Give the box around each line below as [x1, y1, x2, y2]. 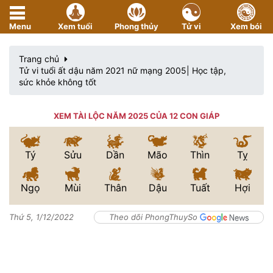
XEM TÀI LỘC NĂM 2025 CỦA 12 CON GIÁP [54, 111, 219, 121]
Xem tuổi [58, 21, 93, 31]
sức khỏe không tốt [19, 77, 96, 87]
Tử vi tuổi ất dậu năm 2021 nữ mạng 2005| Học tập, [19, 65, 226, 76]
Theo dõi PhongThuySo [109, 212, 200, 222]
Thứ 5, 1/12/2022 [9, 212, 74, 222]
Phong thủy [114, 21, 158, 31]
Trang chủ [19, 54, 59, 64]
